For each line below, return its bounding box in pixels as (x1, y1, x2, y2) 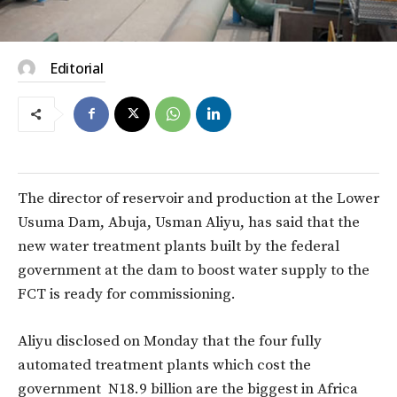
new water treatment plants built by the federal (18, 236, 339, 256)
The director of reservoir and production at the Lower (18, 188, 379, 208)
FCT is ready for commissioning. (18, 284, 236, 304)
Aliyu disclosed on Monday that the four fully (18, 331, 322, 351)
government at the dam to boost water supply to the (18, 260, 370, 280)
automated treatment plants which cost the (18, 354, 311, 375)
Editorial (50, 58, 104, 78)
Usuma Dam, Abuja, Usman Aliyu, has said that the (18, 212, 360, 232)
